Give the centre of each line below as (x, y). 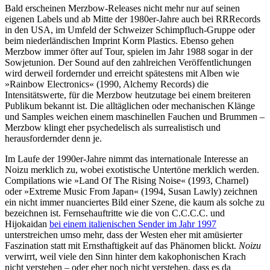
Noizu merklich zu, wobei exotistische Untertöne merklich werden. (132, 169)
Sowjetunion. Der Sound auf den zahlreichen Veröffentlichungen (128, 62)
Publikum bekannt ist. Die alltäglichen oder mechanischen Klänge (130, 105)
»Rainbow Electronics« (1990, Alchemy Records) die (107, 84)
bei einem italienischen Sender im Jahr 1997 (133, 224)
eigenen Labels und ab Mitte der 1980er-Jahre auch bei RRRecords (133, 19)
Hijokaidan (27, 224)
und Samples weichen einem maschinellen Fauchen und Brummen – (135, 116)
